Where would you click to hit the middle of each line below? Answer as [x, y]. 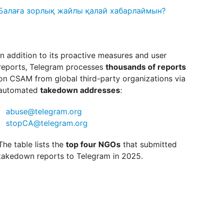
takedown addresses [80, 90]
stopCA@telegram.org [47, 123]
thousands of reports [146, 67]
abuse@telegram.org [44, 111]
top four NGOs [93, 144]
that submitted [149, 144]
